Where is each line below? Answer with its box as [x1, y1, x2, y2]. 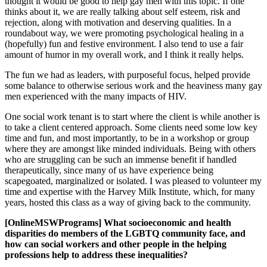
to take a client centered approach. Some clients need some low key [5, 122, 257, 133]
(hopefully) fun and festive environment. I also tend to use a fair [5, 39, 243, 49]
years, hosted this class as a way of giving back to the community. [5, 197, 251, 208]
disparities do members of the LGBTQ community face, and [5, 228, 246, 239]
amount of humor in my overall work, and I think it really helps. [5, 49, 244, 60]
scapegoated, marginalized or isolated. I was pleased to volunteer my [5, 176, 262, 187]
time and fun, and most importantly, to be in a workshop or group [5, 133, 249, 144]
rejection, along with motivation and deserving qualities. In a [5, 17, 231, 28]
